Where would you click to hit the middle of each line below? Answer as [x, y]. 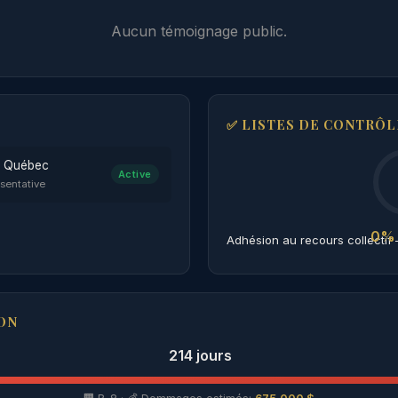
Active [135, 175]
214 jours [200, 356]
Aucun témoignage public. [199, 32]
